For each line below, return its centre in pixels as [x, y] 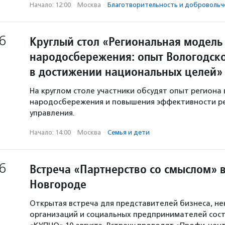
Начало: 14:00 [50, 132]
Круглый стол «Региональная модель [126, 41]
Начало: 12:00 [50, 5]
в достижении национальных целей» [126, 72]
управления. [52, 113]
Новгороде [58, 184]
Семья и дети [129, 132]
